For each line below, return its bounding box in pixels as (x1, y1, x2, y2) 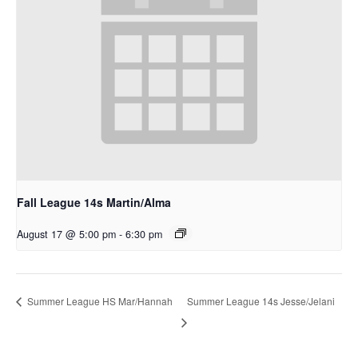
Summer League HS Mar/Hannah (25, 294, 173, 308)
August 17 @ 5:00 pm (17, 227, 116, 242)
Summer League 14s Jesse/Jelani (186, 293, 335, 308)
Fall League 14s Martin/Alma (17, 194, 171, 211)
